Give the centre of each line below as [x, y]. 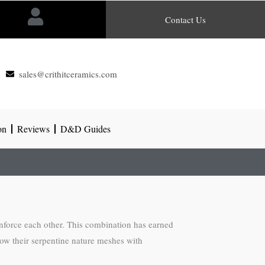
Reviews [33, 129]
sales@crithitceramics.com [68, 74]
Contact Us [186, 20]
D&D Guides [85, 129]
